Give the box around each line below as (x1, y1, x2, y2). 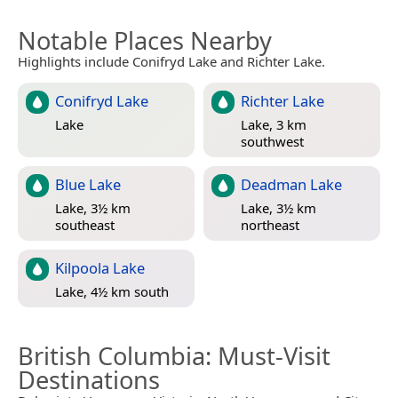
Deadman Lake (241, 174, 342, 195)
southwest (241, 131, 304, 150)
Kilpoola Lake (55, 258, 145, 279)
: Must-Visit (205, 339, 330, 373)
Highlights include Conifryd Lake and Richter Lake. (18, 52, 325, 71)
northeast (241, 215, 299, 234)
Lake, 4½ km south (55, 282, 169, 300)
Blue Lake (55, 174, 121, 195)
